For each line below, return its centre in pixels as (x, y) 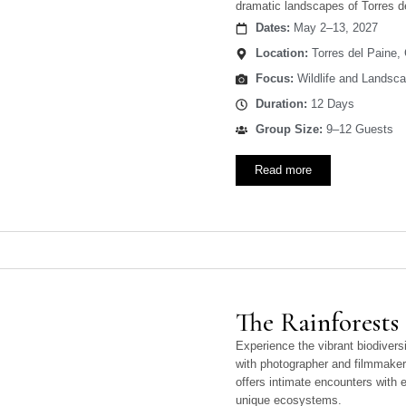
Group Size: (289, 130)
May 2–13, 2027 (333, 28)
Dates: (272, 28)
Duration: (281, 104)
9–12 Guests (358, 130)
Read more (284, 170)
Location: (281, 53)
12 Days (330, 104)
